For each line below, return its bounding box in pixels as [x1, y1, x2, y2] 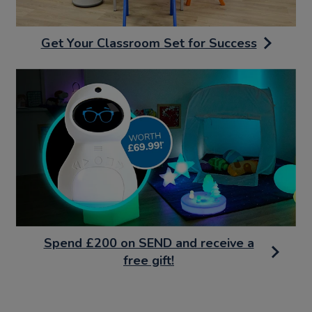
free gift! [123, 252, 174, 270]
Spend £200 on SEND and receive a [43, 235, 254, 252]
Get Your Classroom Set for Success [40, 34, 257, 52]
